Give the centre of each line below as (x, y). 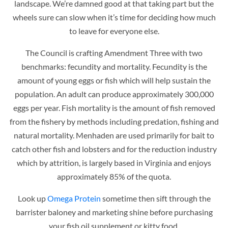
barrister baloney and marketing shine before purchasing (114, 212)
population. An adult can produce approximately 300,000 (114, 94)
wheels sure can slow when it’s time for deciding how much (114, 17)
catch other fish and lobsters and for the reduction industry (114, 149)
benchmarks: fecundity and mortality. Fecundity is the (114, 66)
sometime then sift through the (155, 198)
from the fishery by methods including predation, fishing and (114, 121)
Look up (32, 198)
